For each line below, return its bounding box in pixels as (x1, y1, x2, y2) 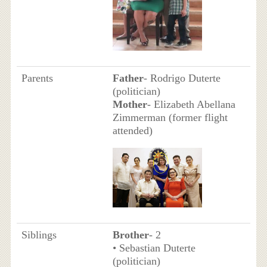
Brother (112, 228, 149, 241)
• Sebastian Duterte (112, 241, 195, 254)
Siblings (21, 228, 57, 241)
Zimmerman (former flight (112, 111, 228, 123)
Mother (112, 98, 147, 110)
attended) (112, 124, 153, 136)
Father (112, 72, 144, 84)
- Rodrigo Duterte (143, 72, 221, 84)
